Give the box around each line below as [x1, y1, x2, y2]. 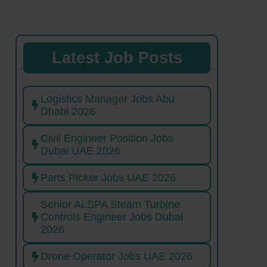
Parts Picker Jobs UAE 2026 [41, 172, 179, 184]
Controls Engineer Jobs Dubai [41, 211, 183, 223]
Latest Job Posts [51, 49, 182, 67]
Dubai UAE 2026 [41, 145, 123, 157]
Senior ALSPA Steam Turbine [41, 198, 180, 211]
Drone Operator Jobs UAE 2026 [41, 250, 193, 263]
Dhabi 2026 [41, 105, 98, 118]
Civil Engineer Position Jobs [41, 132, 173, 145]
